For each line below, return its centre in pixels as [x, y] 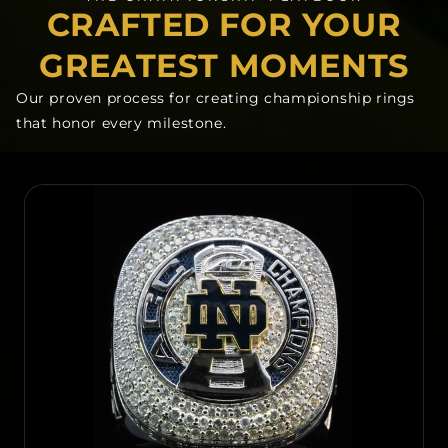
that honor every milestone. [121, 123]
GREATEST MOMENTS [224, 65]
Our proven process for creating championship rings [215, 98]
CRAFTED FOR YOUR [224, 24]
